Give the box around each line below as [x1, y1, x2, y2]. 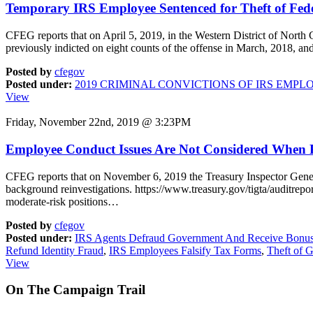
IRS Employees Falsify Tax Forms [109, 244, 261, 256]
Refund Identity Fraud [6, 244, 103, 256]
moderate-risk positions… [6, 195, 119, 208]
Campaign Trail [53, 282, 145, 298]
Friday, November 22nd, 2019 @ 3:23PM [6, 116, 191, 129]
